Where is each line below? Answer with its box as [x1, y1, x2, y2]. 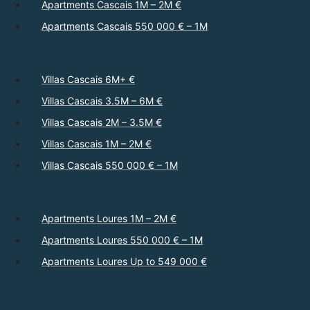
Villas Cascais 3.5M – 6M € [42, 94, 163, 107]
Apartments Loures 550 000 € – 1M [42, 233, 203, 246]
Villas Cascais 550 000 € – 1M [42, 158, 178, 171]
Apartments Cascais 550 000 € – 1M [42, 19, 208, 32]
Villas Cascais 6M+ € [42, 73, 135, 85]
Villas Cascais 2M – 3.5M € [42, 116, 162, 128]
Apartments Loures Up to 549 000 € [42, 255, 207, 267]
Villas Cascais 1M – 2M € [42, 137, 152, 149]
